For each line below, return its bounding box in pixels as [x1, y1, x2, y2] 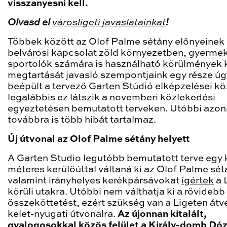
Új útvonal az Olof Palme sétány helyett [8, 135, 190, 144]
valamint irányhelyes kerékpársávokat [8, 176, 181, 186]
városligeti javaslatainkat [52, 18, 166, 28]
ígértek [181, 176, 214, 186]
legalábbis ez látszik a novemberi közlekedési [8, 93, 215, 103]
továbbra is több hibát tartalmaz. [8, 116, 156, 125]
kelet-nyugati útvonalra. [8, 210, 118, 219]
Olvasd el [8, 18, 52, 28]
